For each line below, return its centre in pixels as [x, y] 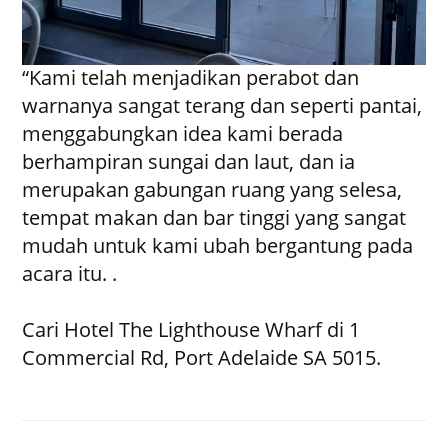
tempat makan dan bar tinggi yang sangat [214, 218]
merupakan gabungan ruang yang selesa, [212, 190]
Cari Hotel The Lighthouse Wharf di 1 [191, 330]
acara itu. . [70, 274]
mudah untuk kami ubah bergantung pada [218, 246]
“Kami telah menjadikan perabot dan [191, 78]
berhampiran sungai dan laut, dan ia [189, 162]
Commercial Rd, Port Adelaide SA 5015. [202, 358]
